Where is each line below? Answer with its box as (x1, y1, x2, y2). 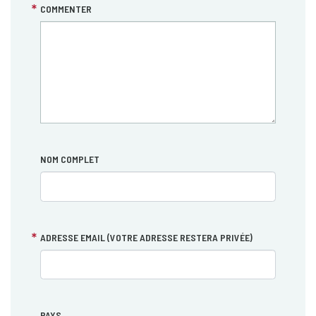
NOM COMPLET (39, 153, 99, 166)
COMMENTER (39, 2, 92, 15)
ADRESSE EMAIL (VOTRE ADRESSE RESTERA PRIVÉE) (39, 231, 253, 243)
